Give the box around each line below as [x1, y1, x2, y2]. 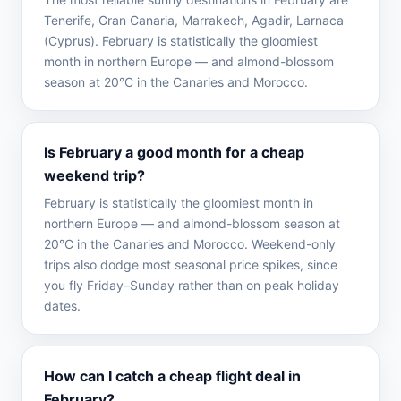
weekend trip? [44, 166, 145, 184]
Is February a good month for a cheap [44, 143, 304, 161]
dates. [44, 298, 81, 313]
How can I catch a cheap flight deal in [44, 367, 301, 385]
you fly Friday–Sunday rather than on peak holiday [44, 277, 339, 293]
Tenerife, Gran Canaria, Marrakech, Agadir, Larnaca [44, 13, 344, 28]
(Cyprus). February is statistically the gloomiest [44, 33, 318, 48]
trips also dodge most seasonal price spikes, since [44, 257, 337, 272]
